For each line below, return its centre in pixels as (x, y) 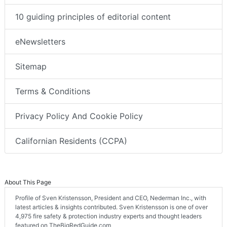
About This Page (28, 182)
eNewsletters (40, 42)
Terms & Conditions (53, 91)
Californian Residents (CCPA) (71, 141)
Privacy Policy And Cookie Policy (79, 116)
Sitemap (31, 67)
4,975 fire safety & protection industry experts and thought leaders (108, 216)
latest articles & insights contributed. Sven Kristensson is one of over (111, 207)
